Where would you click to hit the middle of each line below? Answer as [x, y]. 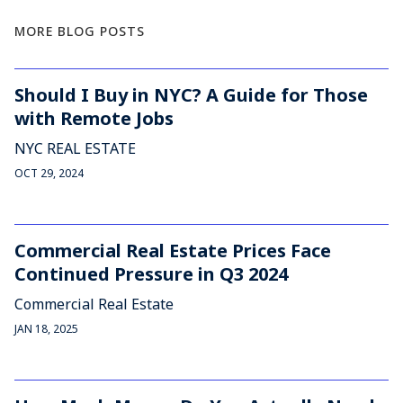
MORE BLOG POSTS [80, 31]
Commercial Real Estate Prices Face [173, 251]
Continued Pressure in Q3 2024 [151, 274]
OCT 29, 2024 [49, 173]
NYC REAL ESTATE [75, 148]
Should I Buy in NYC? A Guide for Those [191, 95]
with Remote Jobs [94, 118]
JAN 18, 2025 [46, 329]
